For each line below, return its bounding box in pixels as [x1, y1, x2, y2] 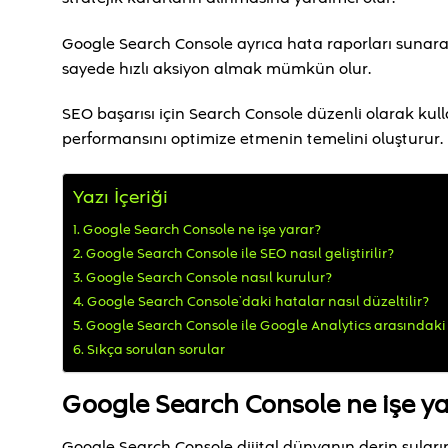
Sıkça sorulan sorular [86, 340, 225, 361]
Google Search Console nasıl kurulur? [85, 268, 332, 289]
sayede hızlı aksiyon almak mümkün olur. [62, 57, 371, 80]
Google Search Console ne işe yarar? [82, 220, 321, 241]
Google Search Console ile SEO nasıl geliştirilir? [85, 244, 394, 265]
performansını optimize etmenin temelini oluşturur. [62, 128, 443, 151]
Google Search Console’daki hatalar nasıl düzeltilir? [86, 292, 429, 313]
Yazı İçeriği [73, 184, 168, 212]
